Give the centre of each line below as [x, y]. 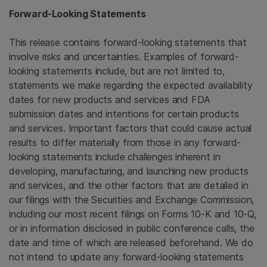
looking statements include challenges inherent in [115, 156]
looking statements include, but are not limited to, [117, 71]
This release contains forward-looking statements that [128, 42]
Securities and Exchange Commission [172, 199]
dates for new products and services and [100, 99]
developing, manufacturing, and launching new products [129, 171]
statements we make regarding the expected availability [131, 85]
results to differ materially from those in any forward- [125, 142]
